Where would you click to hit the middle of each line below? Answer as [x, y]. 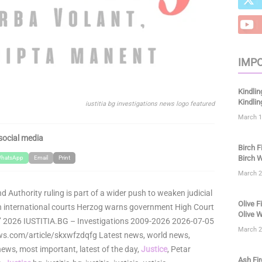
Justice [154, 249]
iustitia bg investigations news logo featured [150, 104]
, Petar [179, 249]
